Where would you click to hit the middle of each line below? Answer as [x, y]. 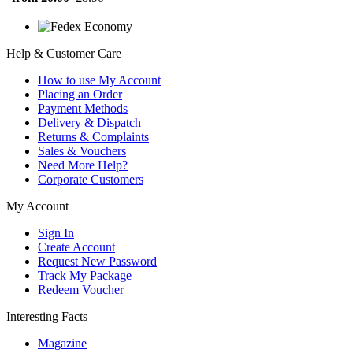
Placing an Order [80, 94]
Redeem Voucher [81, 289]
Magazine [62, 343]
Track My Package [85, 275]
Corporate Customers [91, 179]
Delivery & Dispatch [89, 122]
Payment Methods [83, 108]
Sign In [56, 232]
